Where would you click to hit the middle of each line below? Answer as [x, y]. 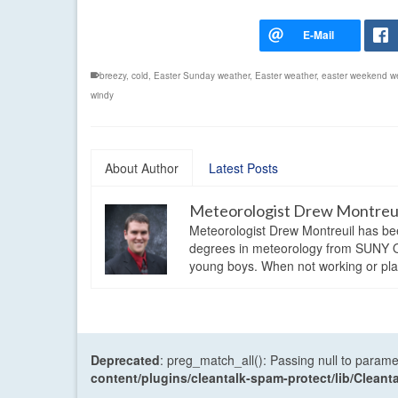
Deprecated [125, 360]
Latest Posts [243, 168]
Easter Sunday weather [202, 76]
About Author [142, 168]
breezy [113, 76]
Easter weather [286, 76]
